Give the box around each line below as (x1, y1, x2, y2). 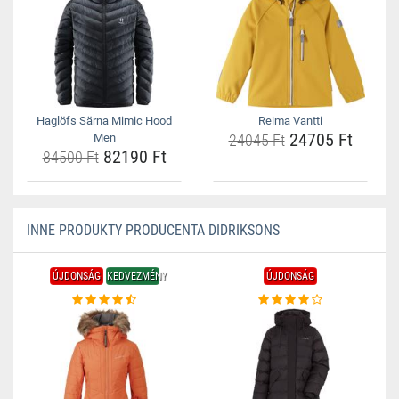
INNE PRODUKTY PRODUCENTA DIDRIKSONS (27, 222, 280, 239)
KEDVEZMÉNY (106, 270, 167, 282)
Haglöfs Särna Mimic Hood (37, 114, 172, 127)
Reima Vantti (258, 114, 322, 127)
